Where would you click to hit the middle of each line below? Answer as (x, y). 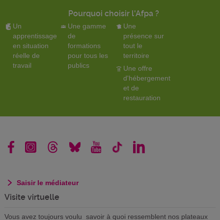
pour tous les (88, 55)
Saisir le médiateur (47, 183)
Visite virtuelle (32, 197)
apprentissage (35, 36)
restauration (142, 98)
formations (84, 46)
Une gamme (87, 26)
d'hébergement (147, 78)
